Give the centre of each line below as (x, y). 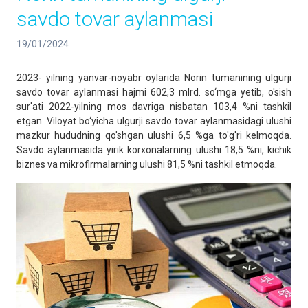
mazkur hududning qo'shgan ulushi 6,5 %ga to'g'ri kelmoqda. (154, 135)
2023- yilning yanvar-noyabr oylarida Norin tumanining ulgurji (154, 78)
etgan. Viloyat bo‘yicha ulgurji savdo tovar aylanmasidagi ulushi (154, 121)
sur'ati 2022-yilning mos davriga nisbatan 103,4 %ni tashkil (154, 107)
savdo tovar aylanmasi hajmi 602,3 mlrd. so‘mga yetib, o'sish (154, 92)
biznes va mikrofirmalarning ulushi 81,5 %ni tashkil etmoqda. (147, 164)
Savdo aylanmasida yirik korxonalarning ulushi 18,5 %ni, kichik (154, 150)
